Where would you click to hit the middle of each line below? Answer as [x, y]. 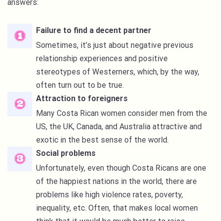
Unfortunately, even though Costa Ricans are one [121, 168]
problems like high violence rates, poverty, [110, 194]
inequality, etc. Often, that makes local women [117, 208]
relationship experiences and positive [102, 58]
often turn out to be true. [80, 85]
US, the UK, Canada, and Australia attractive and [119, 126]
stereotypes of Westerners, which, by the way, [118, 72]
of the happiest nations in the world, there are [116, 181]
